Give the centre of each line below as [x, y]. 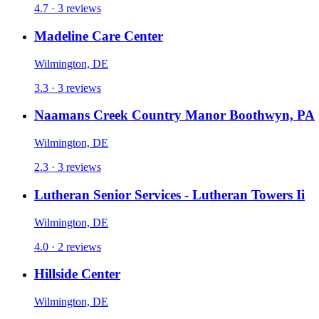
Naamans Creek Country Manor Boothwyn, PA [174, 115]
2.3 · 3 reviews [68, 167]
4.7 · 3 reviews [68, 9]
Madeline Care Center [99, 36]
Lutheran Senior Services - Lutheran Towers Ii [169, 194]
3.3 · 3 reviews [68, 88]
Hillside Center [77, 274]
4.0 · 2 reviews [68, 246]
